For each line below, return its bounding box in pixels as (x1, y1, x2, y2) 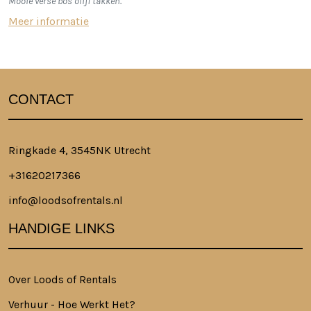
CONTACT (8, 91, 74, 107)
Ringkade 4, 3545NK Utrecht (8, 143, 151, 157)
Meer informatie (8, 14, 89, 28)
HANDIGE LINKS (8, 220, 115, 236)
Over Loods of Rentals (8, 272, 117, 286)
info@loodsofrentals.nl (8, 193, 123, 207)
